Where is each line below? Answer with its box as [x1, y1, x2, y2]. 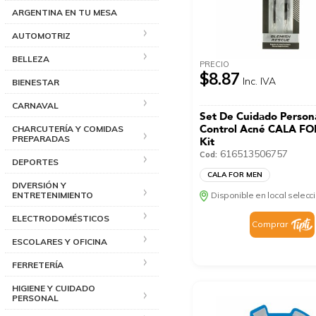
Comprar [251, 218, 288, 229]
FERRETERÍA [12, 259, 63, 270]
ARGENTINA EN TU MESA [12, 6, 117, 18]
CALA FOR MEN [207, 169, 263, 179]
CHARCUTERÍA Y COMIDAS [12, 123, 123, 134]
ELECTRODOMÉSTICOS [12, 212, 109, 224]
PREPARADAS [12, 133, 70, 144]
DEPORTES [12, 156, 59, 167]
